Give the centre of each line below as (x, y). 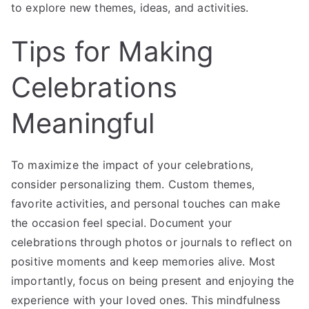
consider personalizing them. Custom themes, (133, 185)
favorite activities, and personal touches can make (146, 204)
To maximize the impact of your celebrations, (132, 165)
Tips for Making (112, 52)
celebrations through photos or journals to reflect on (152, 242)
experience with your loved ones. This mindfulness (146, 300)
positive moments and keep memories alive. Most (143, 262)
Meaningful (83, 123)
